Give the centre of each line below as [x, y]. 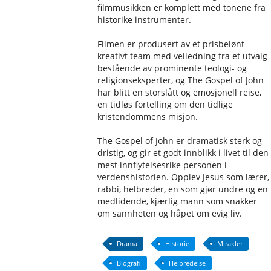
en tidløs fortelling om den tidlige [165, 104]
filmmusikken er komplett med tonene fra [182, 8]
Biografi [129, 263]
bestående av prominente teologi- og [172, 68]
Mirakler [230, 243]
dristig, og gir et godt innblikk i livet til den [183, 153]
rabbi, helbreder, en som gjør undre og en [183, 189]
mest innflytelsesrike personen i [162, 165]
